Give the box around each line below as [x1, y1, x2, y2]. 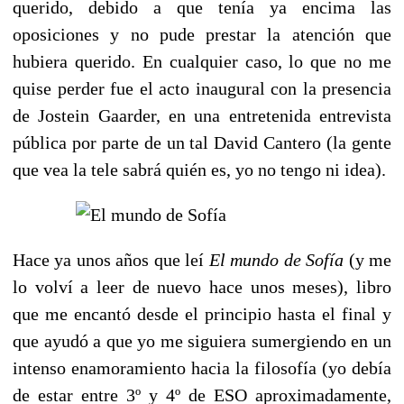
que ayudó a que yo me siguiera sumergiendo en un [13, 330, 391, 351]
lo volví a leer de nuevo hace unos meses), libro [13, 276, 391, 297]
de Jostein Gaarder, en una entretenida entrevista [13, 105, 391, 125]
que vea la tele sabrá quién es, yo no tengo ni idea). [13, 159, 390, 179]
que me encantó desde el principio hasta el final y [13, 303, 391, 324]
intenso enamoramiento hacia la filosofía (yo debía [13, 357, 391, 378]
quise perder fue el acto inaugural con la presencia [13, 78, 391, 98]
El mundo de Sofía [208, 249, 344, 270]
